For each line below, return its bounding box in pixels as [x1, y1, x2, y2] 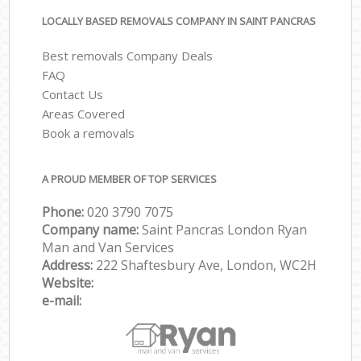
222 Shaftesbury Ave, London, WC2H [96, 256, 317, 275]
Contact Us [42, 85, 104, 102]
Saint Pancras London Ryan [142, 221, 308, 239]
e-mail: [42, 292, 82, 310]
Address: [42, 256, 97, 275]
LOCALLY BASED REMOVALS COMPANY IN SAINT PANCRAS [42, 14, 317, 29]
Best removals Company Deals [42, 47, 214, 64]
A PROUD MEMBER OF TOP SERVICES [42, 172, 218, 187]
